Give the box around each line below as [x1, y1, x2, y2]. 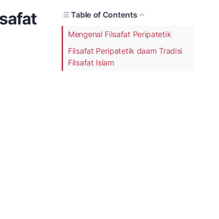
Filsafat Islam [68, 57, 114, 67]
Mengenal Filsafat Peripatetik [68, 29, 172, 39]
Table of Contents [71, 9, 137, 20]
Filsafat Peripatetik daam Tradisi [68, 45, 183, 56]
